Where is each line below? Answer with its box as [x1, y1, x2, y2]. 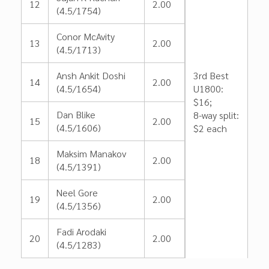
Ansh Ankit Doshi [56, 69, 125, 82]
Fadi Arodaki [56, 225, 106, 238]
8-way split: [193, 109, 239, 121]
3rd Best [193, 69, 229, 82]
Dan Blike [56, 108, 95, 121]
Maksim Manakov [56, 147, 126, 160]
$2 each [193, 122, 227, 134]
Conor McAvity [56, 30, 115, 43]
